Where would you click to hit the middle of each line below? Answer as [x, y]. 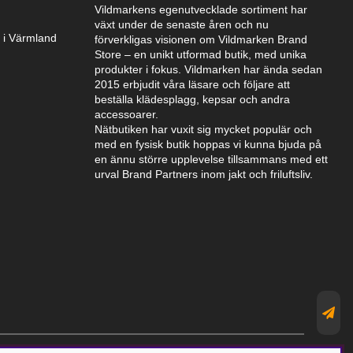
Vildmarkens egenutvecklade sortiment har [201, 10]
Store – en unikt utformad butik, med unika [201, 55]
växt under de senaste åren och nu [182, 25]
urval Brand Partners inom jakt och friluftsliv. [204, 175]
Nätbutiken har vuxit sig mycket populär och [203, 130]
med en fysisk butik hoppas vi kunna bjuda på [208, 145]
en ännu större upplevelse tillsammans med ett [211, 160]
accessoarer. [126, 115]
